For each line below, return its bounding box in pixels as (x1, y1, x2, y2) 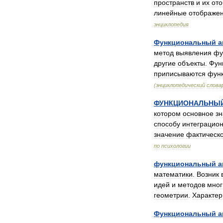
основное (183, 110, 214, 117)
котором (154, 110, 181, 117)
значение (154, 130, 184, 138)
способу (154, 120, 180, 128)
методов (178, 181, 205, 189)
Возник (197, 170, 219, 178)
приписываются (154, 70, 206, 78)
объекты (178, 59, 205, 67)
